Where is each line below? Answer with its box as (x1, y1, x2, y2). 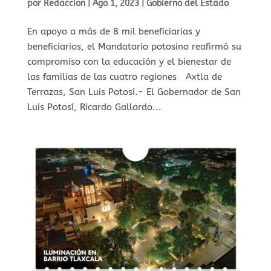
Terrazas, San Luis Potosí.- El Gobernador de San (27, 86, 241, 97)
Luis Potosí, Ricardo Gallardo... (27, 101, 162, 113)
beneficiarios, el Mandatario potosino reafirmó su (27, 41, 241, 52)
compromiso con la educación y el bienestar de (27, 56, 231, 67)
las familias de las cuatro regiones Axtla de (27, 71, 222, 82)
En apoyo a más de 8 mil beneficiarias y (27, 25, 200, 37)
